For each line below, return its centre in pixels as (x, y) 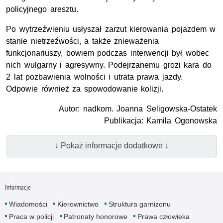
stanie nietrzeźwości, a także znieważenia (83, 41)
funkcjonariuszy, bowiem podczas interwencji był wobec (108, 53)
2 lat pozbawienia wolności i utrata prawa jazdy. (94, 77)
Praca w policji (31, 217)
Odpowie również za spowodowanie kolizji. (85, 89)
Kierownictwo (78, 204)
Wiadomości (28, 204)
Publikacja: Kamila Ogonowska (160, 120)
